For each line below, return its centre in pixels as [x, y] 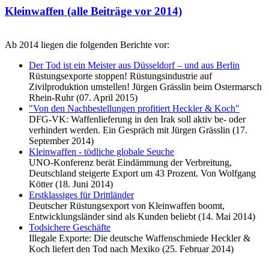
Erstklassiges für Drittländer [81, 195]
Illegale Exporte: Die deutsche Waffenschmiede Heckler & [140, 238]
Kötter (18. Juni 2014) [71, 184]
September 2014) [61, 141]
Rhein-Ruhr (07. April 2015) [83, 98]
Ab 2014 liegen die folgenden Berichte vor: [87, 45]
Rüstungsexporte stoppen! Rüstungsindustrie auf [120, 76]
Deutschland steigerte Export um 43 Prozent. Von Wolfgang [142, 174]
